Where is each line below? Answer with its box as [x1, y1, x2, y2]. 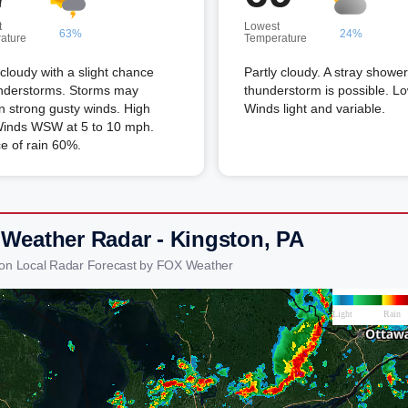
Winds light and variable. [244, 101, 385, 116]
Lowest [244, 20, 280, 33]
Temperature [244, 32, 307, 45]
